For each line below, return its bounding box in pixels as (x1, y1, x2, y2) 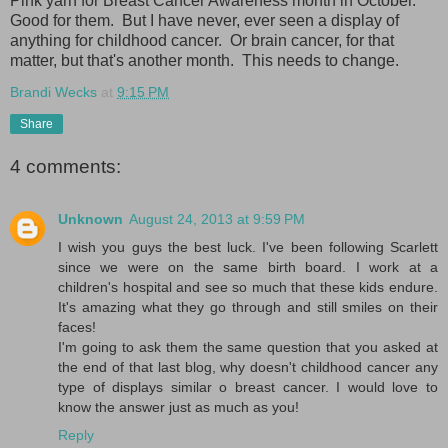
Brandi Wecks (10, 84, 97, 101)
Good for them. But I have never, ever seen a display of (10, 12, 399, 30)
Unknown (58, 210, 123, 227)
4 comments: (10, 156, 121, 178)
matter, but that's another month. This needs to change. (10, 52, 399, 70)
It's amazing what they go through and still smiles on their (58, 298, 438, 315)
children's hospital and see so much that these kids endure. (58, 278, 438, 295)
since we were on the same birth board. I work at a (58, 258, 438, 275)
